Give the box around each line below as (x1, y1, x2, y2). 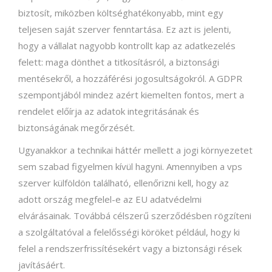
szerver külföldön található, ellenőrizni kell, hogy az (18, 176, 229, 189)
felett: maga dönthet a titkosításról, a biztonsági (18, 55, 219, 68)
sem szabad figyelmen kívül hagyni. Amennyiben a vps (18, 160, 242, 172)
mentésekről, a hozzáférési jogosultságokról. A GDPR (18, 72, 242, 84)
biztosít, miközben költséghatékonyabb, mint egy (18, 6, 223, 19)
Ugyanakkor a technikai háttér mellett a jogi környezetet (18, 143, 253, 156)
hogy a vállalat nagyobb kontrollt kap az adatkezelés (18, 39, 236, 52)
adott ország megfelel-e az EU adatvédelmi (18, 192, 202, 205)
